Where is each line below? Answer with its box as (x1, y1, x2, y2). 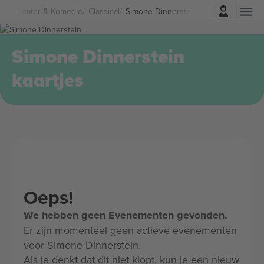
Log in (153, 2, 176, 14)
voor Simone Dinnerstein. (24, 237, 141, 252)
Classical (88, 5, 120, 17)
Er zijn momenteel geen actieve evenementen (24, 223, 237, 237)
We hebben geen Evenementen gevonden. (24, 207, 227, 223)
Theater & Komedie (12, 5, 82, 17)
